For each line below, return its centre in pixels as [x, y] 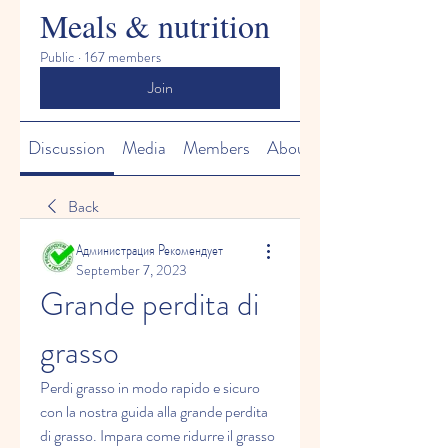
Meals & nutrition [155, 25]
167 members [123, 57]
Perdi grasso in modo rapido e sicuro [150, 387]
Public [57, 57]
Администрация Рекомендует [149, 249]
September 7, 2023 [131, 270]
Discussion [67, 148]
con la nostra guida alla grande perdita [154, 411]
